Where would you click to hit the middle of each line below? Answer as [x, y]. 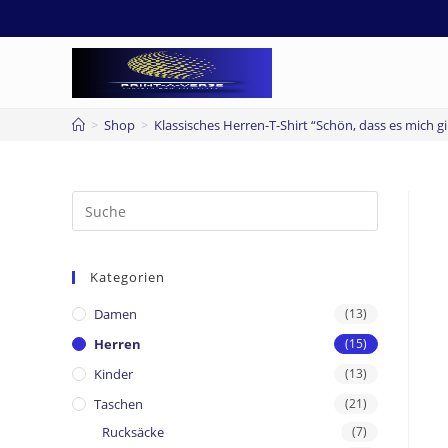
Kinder [113, 374]
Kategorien [127, 277]
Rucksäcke [133, 432]
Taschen [118, 404]
